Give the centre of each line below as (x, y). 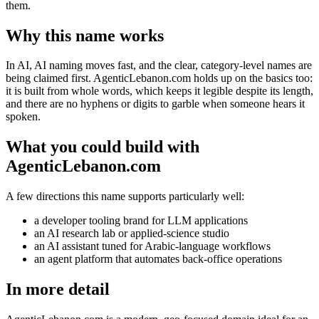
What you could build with (103, 147)
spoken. (23, 117)
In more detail (58, 289)
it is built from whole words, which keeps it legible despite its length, (159, 91)
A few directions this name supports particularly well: (125, 197)
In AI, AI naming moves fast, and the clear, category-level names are (159, 66)
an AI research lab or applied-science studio (132, 234)
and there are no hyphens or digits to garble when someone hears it (155, 104)
